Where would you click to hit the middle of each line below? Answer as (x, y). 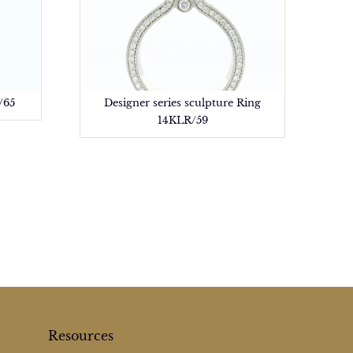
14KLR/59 (182, 121)
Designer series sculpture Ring (183, 103)
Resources (81, 336)
